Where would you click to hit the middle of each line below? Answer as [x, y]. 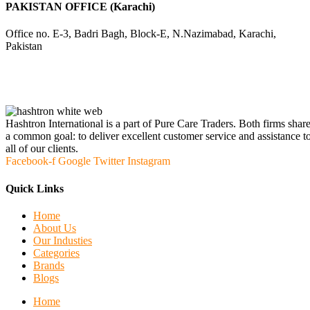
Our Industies [63, 240]
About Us [55, 228]
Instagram [149, 161]
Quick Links [35, 188]
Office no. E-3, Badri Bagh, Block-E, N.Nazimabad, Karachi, [141, 34]
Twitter [109, 161]
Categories [56, 253]
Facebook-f [30, 161]
